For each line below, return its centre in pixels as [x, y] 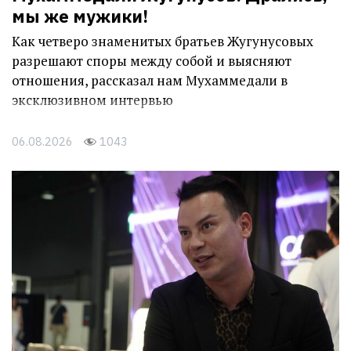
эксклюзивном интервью [92, 100]
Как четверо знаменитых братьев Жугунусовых [163, 42]
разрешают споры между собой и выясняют [152, 61]
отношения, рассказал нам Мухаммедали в [150, 81]
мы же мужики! [80, 16]
